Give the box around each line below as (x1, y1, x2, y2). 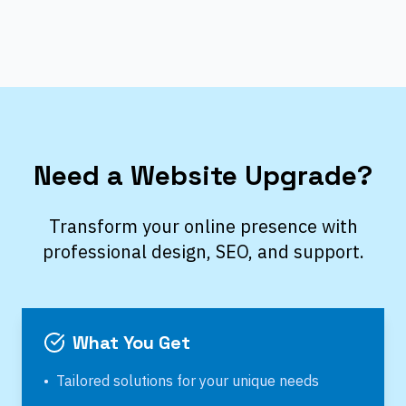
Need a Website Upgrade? (34, 158, 372, 193)
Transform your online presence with (48, 214, 358, 238)
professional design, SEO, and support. (42, 239, 364, 264)
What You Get (72, 331, 190, 354)
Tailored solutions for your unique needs (56, 372, 319, 390)
